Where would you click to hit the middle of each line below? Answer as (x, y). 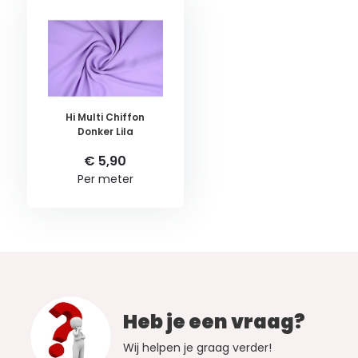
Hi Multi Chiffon (105, 117)
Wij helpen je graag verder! (197, 348)
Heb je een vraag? (214, 322)
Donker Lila (105, 132)
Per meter (105, 179)
